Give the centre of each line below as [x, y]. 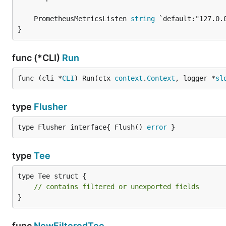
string [143, 19]
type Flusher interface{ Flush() [82, 127]
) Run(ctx [94, 78]
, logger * [195, 78]
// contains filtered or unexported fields [117, 187]
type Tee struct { [52, 176]
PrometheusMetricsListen [82, 19]
